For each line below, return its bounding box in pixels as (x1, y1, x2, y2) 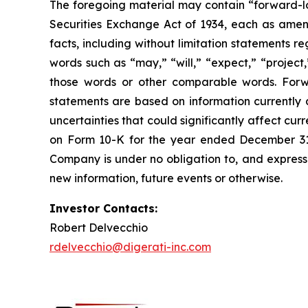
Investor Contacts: (49, 201, 157, 215)
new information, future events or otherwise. (49, 170, 283, 185)
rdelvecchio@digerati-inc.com (49, 239, 211, 254)
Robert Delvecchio (49, 220, 148, 234)
